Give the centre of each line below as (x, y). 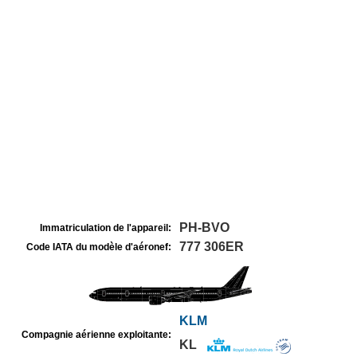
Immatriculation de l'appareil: (106, 228)
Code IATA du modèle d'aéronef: (99, 247)
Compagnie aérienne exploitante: (96, 335)
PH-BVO (204, 228)
